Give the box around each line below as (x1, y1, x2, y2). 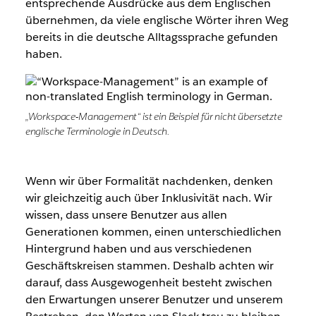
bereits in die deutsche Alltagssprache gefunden (25, 29, 278, 44)
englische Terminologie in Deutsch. (25, 124, 170, 138)
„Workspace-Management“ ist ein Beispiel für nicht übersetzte (25, 109, 282, 123)
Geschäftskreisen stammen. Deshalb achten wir (25, 257, 274, 273)
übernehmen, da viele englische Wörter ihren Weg (25, 12, 288, 28)
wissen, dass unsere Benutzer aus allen (25, 207, 227, 222)
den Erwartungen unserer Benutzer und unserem (25, 291, 283, 307)
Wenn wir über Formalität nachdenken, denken (25, 173, 273, 188)
